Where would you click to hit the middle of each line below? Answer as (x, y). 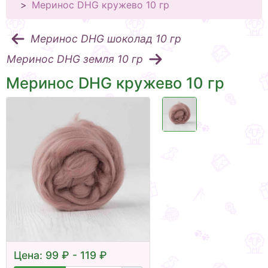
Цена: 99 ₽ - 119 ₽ (60, 255)
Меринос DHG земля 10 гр (75, 59)
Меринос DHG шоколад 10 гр (106, 39)
